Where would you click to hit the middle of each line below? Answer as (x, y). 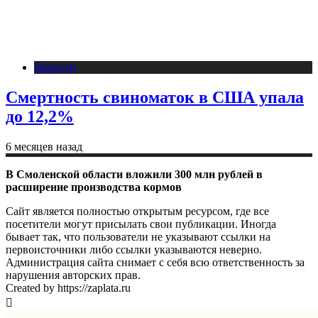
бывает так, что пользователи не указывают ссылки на (138, 236)
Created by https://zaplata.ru (68, 287)
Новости (55, 67)
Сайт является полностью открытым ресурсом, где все (137, 211)
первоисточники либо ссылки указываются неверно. (134, 249)
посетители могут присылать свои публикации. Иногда (141, 224)
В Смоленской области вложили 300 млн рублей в (134, 174)
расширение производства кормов (94, 187)
